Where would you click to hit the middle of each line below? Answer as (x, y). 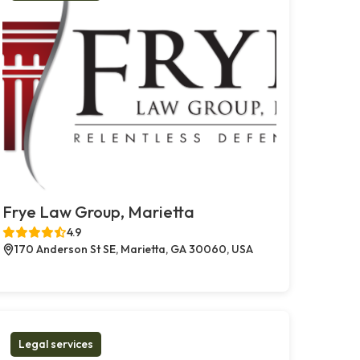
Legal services (55, 344)
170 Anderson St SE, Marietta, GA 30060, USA (133, 249)
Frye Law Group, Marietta (98, 211)
